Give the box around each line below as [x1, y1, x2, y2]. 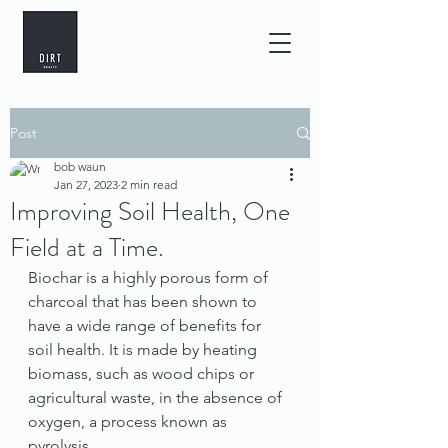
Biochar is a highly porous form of [28, 268, 272, 287]
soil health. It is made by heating [28, 340, 261, 359]
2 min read [121, 177, 177, 192]
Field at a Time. [10, 229, 164, 266]
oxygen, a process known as [28, 412, 231, 431]
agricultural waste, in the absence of [28, 388, 286, 407]
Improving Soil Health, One [10, 193, 290, 230]
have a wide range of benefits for [28, 316, 265, 335]
